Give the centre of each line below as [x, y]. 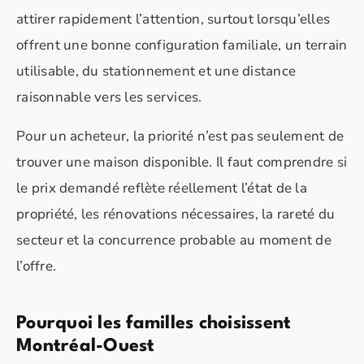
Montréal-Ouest [86, 346]
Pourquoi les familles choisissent [154, 323]
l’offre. [36, 266]
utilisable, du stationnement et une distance [156, 71]
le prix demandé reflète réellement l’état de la [162, 188]
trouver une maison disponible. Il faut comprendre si [182, 162]
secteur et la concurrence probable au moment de [174, 240]
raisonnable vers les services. [109, 97]
